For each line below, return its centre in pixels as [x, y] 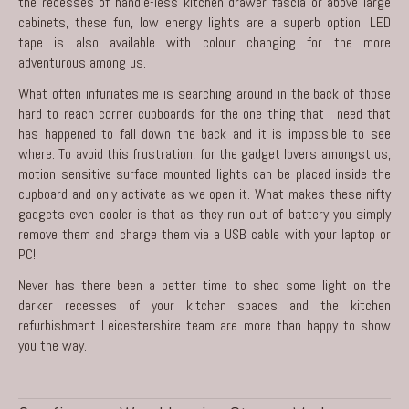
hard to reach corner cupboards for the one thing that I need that [204, 113]
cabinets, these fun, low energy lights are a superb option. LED [204, 22]
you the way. [52, 345]
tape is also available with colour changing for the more [204, 42]
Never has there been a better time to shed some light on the [204, 285]
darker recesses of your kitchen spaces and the [184, 305]
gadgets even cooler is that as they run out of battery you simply [204, 214]
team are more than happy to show [286, 325]
